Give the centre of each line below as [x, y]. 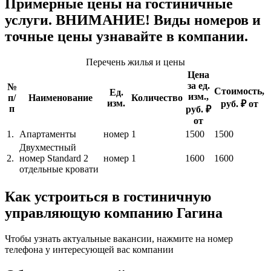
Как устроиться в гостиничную [108, 196]
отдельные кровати [59, 169]
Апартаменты [48, 134]
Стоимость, [239, 91]
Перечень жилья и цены [135, 62]
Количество [157, 97]
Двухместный [48, 147]
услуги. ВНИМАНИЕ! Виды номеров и [133, 20]
